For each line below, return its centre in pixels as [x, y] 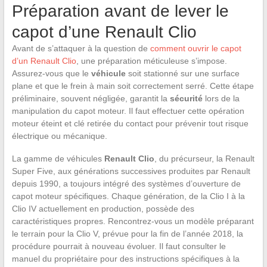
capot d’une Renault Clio [104, 32]
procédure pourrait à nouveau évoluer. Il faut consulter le [119, 246]
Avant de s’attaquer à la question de [81, 48]
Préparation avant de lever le [120, 11]
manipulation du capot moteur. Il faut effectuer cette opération [128, 111]
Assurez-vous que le [51, 73]
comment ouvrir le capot [195, 48]
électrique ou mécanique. [59, 136]
